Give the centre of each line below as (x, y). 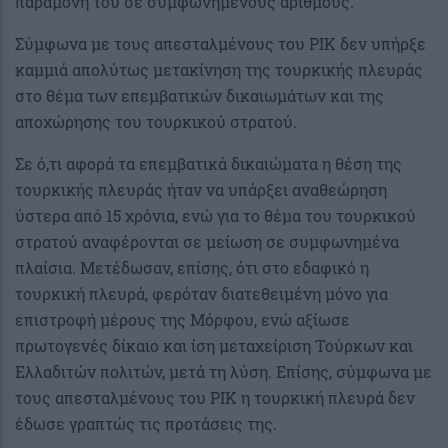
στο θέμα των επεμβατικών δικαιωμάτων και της (199, 95)
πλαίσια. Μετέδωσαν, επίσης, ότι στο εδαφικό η (192, 267)
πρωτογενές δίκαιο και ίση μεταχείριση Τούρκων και (214, 345)
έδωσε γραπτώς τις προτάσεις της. (146, 423)
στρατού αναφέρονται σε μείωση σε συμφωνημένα (207, 241)
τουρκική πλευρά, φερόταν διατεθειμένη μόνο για (201, 293)
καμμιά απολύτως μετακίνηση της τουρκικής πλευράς (219, 69)
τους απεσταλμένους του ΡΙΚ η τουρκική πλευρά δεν (215, 397)
